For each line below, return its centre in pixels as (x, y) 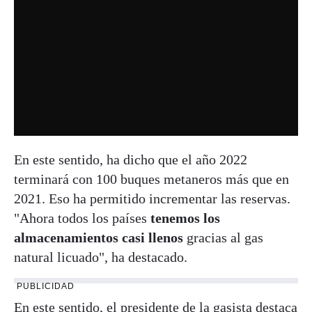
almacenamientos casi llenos (99, 237)
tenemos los (184, 218)
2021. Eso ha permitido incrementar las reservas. (152, 198)
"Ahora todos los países (80, 218)
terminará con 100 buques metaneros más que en (151, 179)
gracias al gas (223, 237)
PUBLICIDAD (46, 286)
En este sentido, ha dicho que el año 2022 (131, 159)
